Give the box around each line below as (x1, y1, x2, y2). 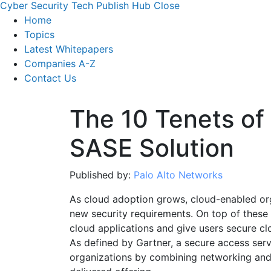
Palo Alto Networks (133, 169, 223, 181)
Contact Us (24, 72, 76, 85)
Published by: (69, 169, 134, 181)
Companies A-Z (24, 57, 96, 70)
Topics (24, 28, 54, 41)
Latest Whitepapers (24, 43, 113, 56)
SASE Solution (69, 133, 234, 163)
